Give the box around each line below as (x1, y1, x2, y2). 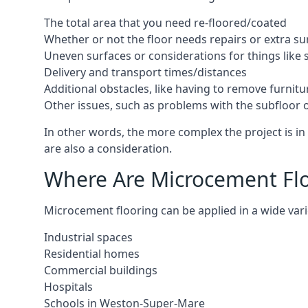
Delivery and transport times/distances (44, 65, 247, 80)
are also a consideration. (44, 141, 172, 156)
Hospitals (44, 279, 93, 294)
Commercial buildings (44, 263, 157, 278)
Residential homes (44, 246, 140, 261)
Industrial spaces (44, 230, 133, 245)
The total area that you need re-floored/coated (44, 15, 287, 30)
